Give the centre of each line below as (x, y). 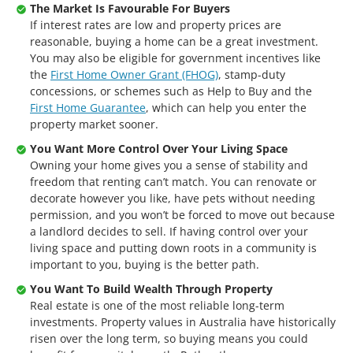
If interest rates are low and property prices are (156, 25)
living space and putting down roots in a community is (173, 248)
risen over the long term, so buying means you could (169, 338)
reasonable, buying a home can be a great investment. (174, 41)
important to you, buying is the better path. (145, 264)
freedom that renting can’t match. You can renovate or (173, 182)
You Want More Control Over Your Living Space (159, 149)
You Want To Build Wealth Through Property (151, 289)
